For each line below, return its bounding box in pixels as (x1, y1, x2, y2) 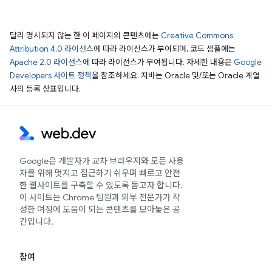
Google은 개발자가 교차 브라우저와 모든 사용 (19, 155, 184, 166)
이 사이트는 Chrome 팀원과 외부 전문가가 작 (19, 192, 180, 203)
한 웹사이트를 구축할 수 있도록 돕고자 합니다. (19, 180, 183, 191)
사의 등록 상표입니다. (10, 84, 81, 94)
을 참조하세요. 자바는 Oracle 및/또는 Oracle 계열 (92, 70, 260, 81)
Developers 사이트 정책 (10, 70, 92, 81)
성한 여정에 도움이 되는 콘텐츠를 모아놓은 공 (19, 204, 180, 215)
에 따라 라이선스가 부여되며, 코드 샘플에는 (93, 44, 236, 54)
